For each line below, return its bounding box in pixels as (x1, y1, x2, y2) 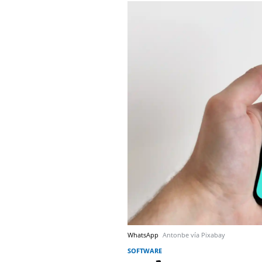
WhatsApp (127, 230, 160, 239)
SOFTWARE (127, 246, 162, 255)
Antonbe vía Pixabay (163, 230, 225, 239)
